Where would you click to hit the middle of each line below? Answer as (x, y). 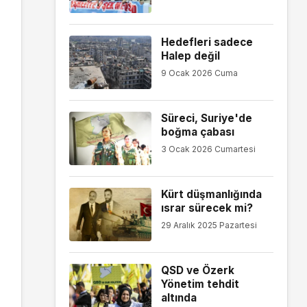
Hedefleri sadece (207, 42)
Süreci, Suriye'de (206, 118)
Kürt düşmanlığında (211, 194)
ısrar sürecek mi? (207, 208)
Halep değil (190, 56)
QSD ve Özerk (197, 270)
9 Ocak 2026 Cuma (199, 73)
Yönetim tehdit (200, 284)
